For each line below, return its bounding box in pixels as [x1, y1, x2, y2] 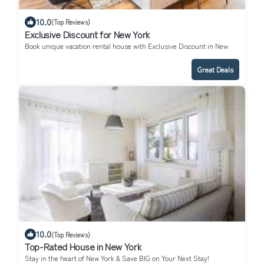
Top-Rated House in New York [25, 239, 141, 254]
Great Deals [197, 64, 233, 74]
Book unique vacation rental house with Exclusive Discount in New [25, 40, 228, 51]
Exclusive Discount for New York [25, 27, 150, 41]
